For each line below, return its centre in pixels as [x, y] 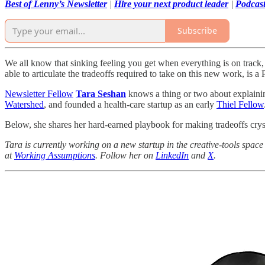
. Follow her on [125, 155]
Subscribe [197, 31]
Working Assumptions [55, 155]
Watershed [24, 104]
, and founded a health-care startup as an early [130, 104]
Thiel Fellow [240, 104]
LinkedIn [172, 155]
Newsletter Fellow [39, 93]
